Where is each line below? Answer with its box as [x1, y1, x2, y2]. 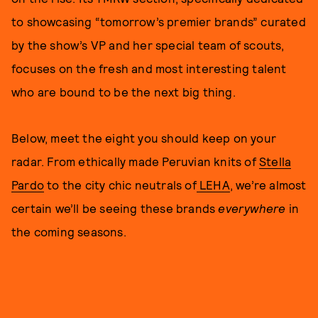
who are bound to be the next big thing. [11, 84, 236, 99]
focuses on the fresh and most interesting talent [11, 61, 287, 75]
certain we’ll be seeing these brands [11, 201, 219, 215]
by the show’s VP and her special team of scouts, [11, 38, 285, 52]
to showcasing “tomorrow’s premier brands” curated [11, 14, 306, 28]
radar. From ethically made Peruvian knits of [11, 154, 260, 168]
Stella [259, 154, 292, 168]
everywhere [218, 201, 286, 215]
